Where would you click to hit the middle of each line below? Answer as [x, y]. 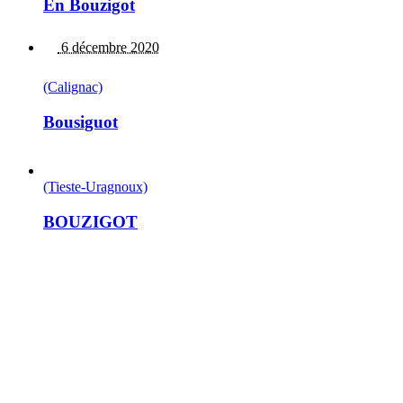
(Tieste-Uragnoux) [95, 187]
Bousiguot [81, 121]
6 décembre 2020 [108, 47]
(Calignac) [73, 86]
